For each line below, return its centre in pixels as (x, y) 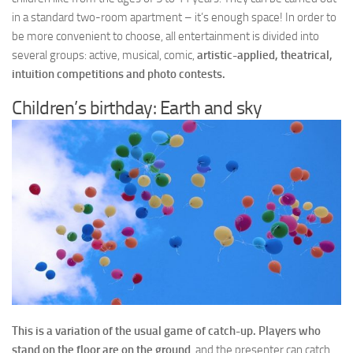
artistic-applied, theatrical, (265, 55)
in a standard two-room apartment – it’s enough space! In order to (174, 17)
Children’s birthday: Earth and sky (137, 108)
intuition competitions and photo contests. (119, 74)
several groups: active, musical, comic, (104, 55)
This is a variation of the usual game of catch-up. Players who (166, 331)
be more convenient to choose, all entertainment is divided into (165, 36)
